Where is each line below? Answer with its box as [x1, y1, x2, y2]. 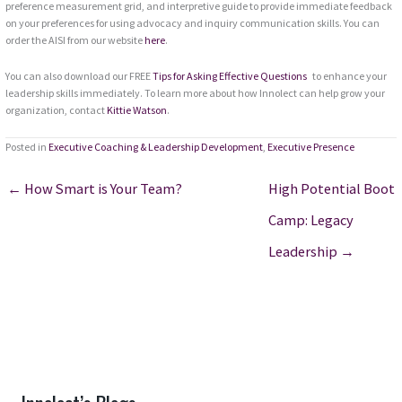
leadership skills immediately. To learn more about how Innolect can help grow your [5, 86, 386, 100]
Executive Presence [267, 140, 355, 154]
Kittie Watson [107, 103, 168, 118]
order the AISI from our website [5, 33, 145, 48]
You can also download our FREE [5, 69, 153, 83]
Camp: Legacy [267, 211, 354, 230]
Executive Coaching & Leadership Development [48, 140, 264, 154]
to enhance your [307, 69, 388, 83]
